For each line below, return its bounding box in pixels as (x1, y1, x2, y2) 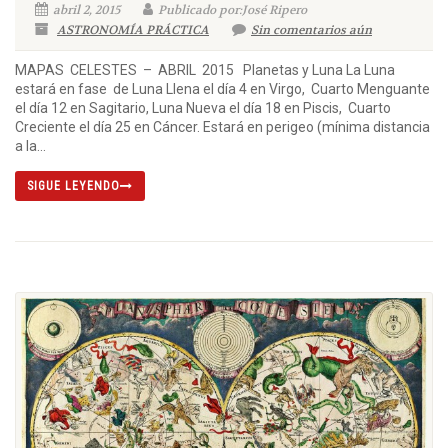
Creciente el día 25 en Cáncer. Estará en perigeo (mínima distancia (15, 118, 430, 135)
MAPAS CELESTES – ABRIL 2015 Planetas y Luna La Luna (15, 61, 395, 78)
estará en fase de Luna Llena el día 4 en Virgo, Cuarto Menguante (15, 80, 430, 97)
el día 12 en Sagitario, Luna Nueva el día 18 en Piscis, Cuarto (15, 99, 391, 116)
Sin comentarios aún (251, 21, 372, 38)
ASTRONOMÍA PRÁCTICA (57, 21, 209, 38)
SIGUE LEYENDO (27, 178, 120, 193)
